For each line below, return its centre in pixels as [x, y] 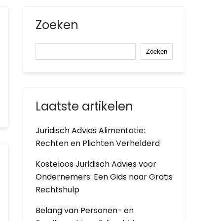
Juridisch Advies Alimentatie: [90, 130]
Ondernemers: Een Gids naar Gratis [104, 177]
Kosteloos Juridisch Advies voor [96, 164]
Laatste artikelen [84, 106]
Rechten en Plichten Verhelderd [98, 143]
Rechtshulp [57, 190]
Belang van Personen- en [85, 210]
